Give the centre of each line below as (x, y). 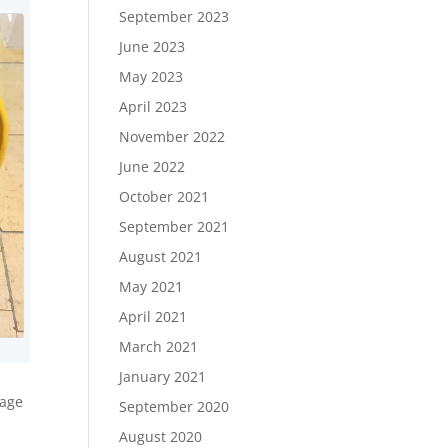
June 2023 (152, 46)
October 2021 (164, 196)
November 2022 (172, 136)
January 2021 (163, 376)
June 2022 (152, 166)
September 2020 (174, 406)
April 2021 (153, 316)
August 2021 (161, 256)
